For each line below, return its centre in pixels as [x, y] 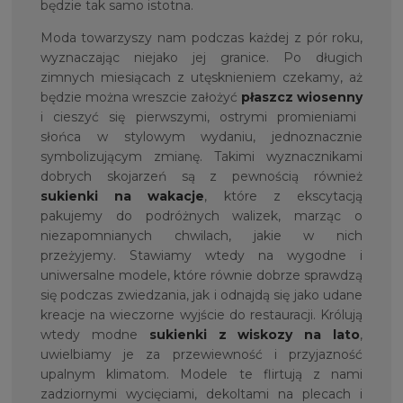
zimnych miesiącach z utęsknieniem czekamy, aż [201, 78]
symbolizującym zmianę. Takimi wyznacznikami [201, 157]
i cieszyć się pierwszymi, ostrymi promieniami [198, 117]
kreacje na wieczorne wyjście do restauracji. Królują [201, 315]
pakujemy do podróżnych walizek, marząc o [201, 216]
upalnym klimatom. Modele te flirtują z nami [201, 375]
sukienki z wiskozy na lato [255, 335]
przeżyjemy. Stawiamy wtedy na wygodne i [201, 256]
